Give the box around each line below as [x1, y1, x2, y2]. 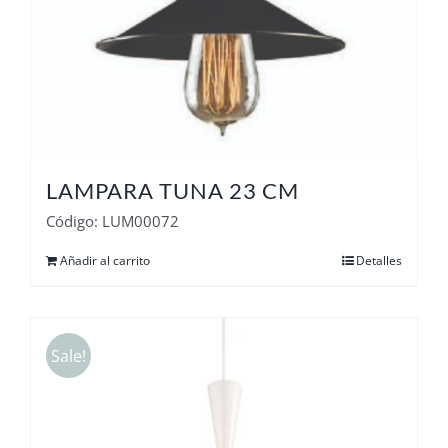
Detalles [356, 252, 402, 270]
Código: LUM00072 [46, 211, 179, 232]
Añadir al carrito [60, 252, 150, 270]
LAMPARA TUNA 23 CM [46, 177, 299, 205]
